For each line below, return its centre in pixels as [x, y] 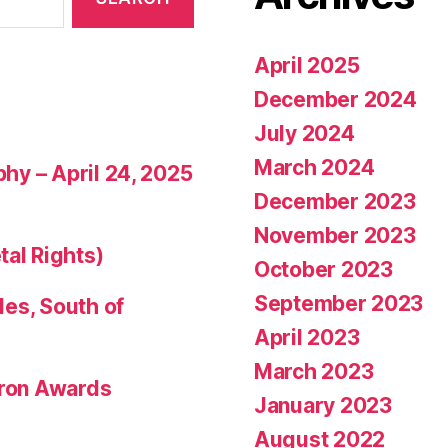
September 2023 [339, 303]
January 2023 [323, 405]
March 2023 [314, 371]
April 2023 [307, 337]
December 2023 [335, 201]
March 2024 [314, 167]
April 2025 [307, 65]
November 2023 [335, 235]
